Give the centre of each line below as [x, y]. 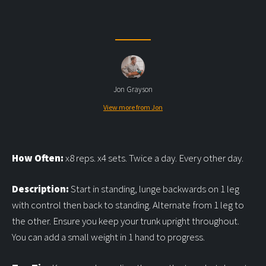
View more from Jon [133, 107]
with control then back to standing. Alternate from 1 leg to [128, 205]
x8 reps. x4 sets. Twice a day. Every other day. [153, 158]
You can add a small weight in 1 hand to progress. [108, 237]
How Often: [38, 158]
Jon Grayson [133, 89]
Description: [40, 189]
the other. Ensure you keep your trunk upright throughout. [126, 221]
